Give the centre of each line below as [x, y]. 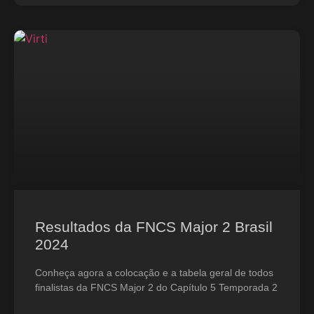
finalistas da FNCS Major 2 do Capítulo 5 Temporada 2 [156, 287]
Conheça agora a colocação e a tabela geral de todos [154, 273]
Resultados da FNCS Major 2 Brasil [154, 227]
